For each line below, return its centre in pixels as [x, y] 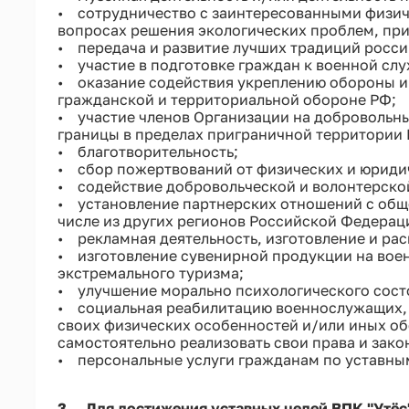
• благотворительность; [147, 151]
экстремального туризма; [150, 273]
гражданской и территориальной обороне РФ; [226, 99]
